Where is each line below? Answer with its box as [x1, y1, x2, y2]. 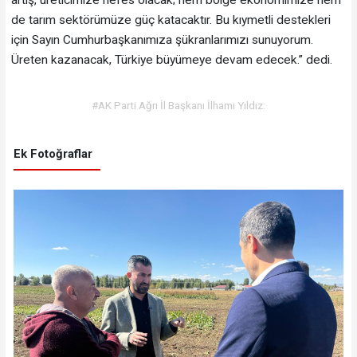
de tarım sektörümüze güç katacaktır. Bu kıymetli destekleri [10, 12, 331, 27]
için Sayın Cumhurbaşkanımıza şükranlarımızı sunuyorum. [10, 32, 313, 47]
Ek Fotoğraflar [13, 147, 92, 162]
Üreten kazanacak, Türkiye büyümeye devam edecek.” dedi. [10, 52, 332, 67]
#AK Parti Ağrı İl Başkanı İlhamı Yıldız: [92, 98, 265, 112]
